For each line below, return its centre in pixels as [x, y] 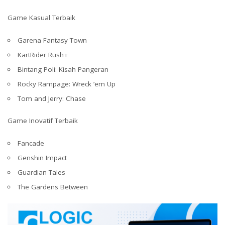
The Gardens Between [52, 187]
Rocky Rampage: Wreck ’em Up [66, 84]
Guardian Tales [41, 172]
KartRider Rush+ [42, 54]
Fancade [31, 143]
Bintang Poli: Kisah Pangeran [63, 69]
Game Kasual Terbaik [41, 18]
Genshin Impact [42, 157]
